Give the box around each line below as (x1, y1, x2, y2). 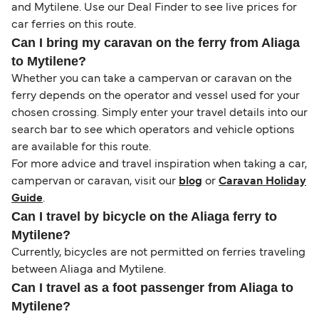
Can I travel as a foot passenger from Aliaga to (11, 281, 293, 296)
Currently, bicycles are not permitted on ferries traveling (11, 248, 305, 258)
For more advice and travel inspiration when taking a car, (11, 159, 307, 170)
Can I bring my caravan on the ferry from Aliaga (11, 36, 300, 51)
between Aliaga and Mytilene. (11, 265, 166, 276)
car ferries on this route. (11, 20, 136, 31)
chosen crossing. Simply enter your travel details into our (11, 108, 308, 119)
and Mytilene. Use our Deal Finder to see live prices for (11, 3, 297, 14)
